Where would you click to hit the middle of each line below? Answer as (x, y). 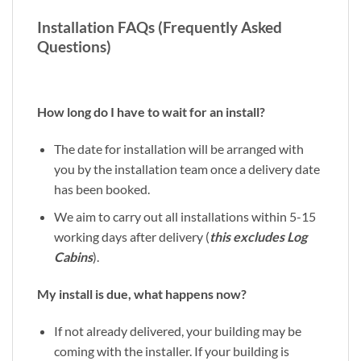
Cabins (73, 257)
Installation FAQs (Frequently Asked (160, 27)
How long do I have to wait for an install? (151, 111)
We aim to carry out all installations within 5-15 (185, 217)
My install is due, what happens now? (142, 294)
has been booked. (102, 189)
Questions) (74, 47)
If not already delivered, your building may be (177, 330)
